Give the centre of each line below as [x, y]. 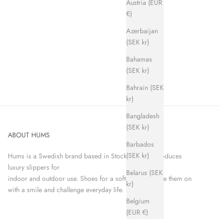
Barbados [140, 144]
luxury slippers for [33, 167]
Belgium [138, 201]
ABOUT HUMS [29, 135]
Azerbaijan [142, 31]
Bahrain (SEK [145, 87]
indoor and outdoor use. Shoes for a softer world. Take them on [99, 179]
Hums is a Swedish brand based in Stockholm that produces [95, 156]
